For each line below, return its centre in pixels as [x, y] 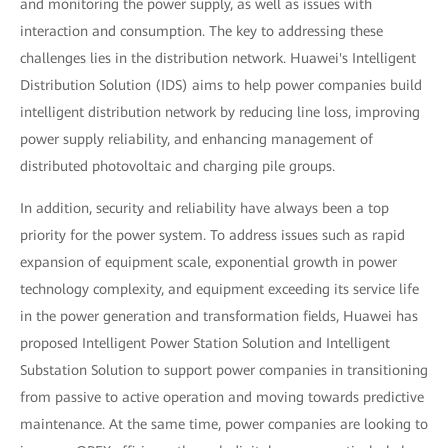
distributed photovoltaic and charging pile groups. [177, 166]
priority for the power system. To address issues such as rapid [212, 235]
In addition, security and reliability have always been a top [204, 208]
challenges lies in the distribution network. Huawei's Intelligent [218, 58]
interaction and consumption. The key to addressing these [201, 31]
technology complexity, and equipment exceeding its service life [219, 289]
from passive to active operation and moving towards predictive [222, 397]
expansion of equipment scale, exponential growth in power [208, 262]
